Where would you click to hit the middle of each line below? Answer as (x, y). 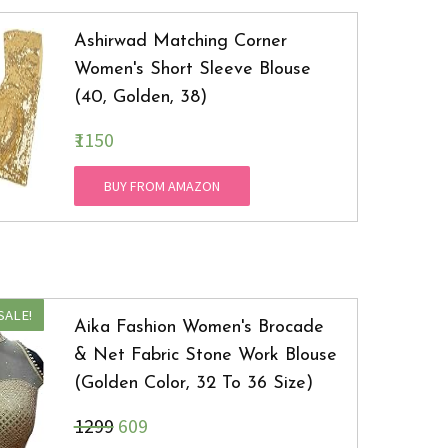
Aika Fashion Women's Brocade (198, 328)
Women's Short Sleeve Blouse (192, 70)
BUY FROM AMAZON (161, 186)
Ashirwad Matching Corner (180, 42)
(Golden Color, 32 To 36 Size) (193, 384)
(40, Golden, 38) (140, 98)
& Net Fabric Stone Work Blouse (205, 356)
